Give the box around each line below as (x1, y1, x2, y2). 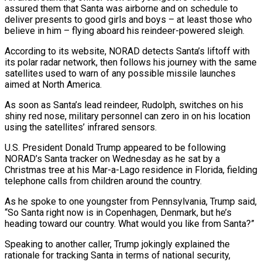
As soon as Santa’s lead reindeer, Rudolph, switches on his (5, 99, 243, 111)
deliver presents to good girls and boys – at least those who (5, 13, 252, 25)
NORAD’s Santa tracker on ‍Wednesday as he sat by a (5, 153, 220, 164)
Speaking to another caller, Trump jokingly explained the (5, 238, 230, 250)
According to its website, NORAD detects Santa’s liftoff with (5, 45, 250, 57)
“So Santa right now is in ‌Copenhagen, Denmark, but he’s (5, 206, 232, 218)
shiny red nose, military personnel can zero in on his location (5, 110, 250, 122)
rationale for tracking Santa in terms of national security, (5, 249, 230, 261)
